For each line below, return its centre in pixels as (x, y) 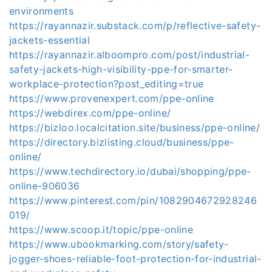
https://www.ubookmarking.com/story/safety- (119, 244)
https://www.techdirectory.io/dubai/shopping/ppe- (130, 171)
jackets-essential (49, 40)
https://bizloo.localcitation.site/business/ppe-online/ (134, 127)
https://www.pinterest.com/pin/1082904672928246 (133, 200)
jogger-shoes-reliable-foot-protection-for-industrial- (135, 259)
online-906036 (45, 186)
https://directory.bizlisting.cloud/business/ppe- (122, 142)
